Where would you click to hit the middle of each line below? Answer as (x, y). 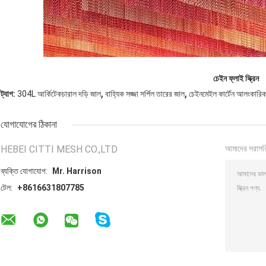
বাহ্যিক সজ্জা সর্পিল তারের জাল (145, 94)
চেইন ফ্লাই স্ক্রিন (236, 79)
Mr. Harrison (77, 171)
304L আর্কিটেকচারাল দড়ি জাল (59, 94)
